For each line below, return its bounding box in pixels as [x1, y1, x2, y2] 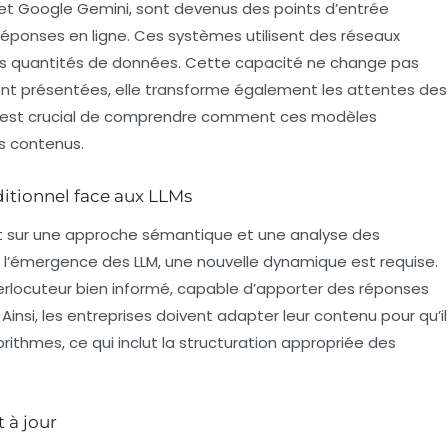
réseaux [341, 24, 400, 46]
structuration [179, 331, 277, 353]
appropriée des [277, 331, 396, 353]
